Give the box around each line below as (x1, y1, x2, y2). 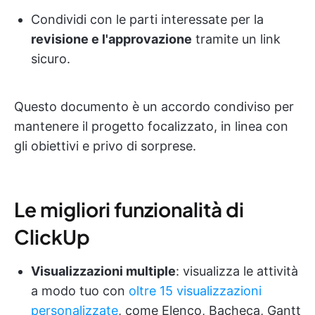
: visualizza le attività (176, 263, 298, 278)
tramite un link (192, 31, 281, 46)
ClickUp (14, 224, 90, 249)
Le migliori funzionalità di (14, 196, 244, 221)
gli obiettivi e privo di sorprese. (14, 138, 196, 153)
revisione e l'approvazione (31, 31, 192, 46)
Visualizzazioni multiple (31, 263, 176, 278)
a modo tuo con (31, 283, 129, 298)
